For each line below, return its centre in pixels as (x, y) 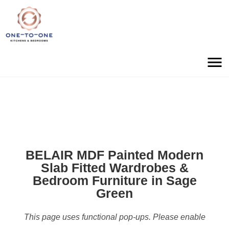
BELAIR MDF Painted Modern (114, 155)
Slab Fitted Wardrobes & (114, 168)
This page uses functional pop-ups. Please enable (114, 217)
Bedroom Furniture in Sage (114, 181)
